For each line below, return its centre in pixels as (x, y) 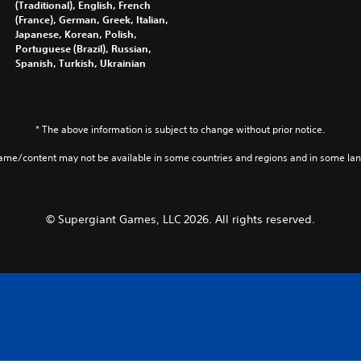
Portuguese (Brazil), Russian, (83, 48)
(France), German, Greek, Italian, (91, 19)
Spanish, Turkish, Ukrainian (80, 62)
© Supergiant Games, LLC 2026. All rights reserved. (180, 219)
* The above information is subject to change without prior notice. (180, 129)
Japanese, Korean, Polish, (76, 33)
